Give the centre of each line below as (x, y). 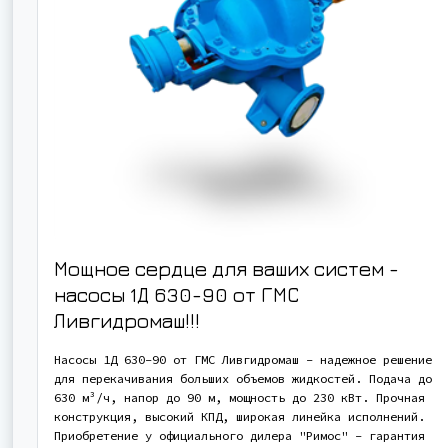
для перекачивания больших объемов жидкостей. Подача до (243, 378)
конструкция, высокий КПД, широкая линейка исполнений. (239, 416)
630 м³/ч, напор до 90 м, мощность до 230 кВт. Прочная (239, 397)
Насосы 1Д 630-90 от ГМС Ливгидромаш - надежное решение (243, 359)
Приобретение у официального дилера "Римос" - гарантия (239, 435)
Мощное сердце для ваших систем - (226, 268)
